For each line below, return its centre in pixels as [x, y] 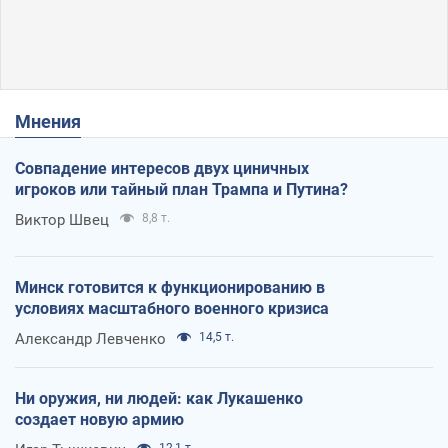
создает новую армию [99, 420]
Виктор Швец [62, 220]
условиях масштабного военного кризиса [172, 309]
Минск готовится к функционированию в [170, 288]
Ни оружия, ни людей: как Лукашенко [159, 399]
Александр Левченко [90, 339]
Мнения [56, 122]
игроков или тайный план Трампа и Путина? [181, 190]
